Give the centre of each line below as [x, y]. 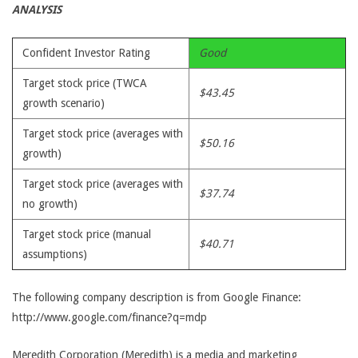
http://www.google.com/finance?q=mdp [109, 317]
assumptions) [55, 254]
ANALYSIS [37, 10]
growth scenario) [64, 103]
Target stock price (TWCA [85, 83]
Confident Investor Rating [86, 53]
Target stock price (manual [87, 234]
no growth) [50, 204]
